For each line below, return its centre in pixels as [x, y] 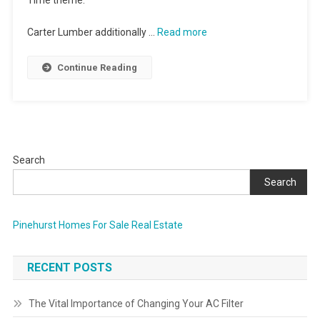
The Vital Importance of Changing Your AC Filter [136, 304]
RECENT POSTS [69, 267]
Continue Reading [97, 67]
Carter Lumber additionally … [92, 32]
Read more [182, 32]
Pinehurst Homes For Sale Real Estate [97, 225]
